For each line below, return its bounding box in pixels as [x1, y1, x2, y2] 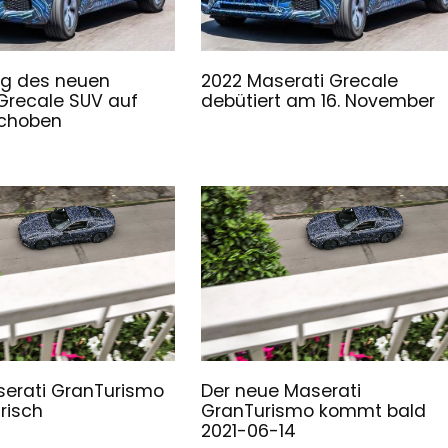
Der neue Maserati [201, 378, 362, 403]
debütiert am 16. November [201, 88, 436, 113]
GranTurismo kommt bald [201, 398, 427, 423]
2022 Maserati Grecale [201, 68, 399, 93]
